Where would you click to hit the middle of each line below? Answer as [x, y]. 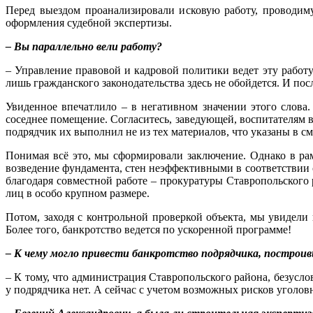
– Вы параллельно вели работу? [84, 47]
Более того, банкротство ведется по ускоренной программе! [148, 230]
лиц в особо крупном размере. [78, 194]
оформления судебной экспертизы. [89, 23]
